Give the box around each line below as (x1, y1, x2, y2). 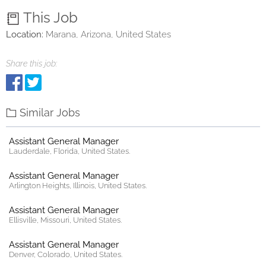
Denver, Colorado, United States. (9, 250, 122, 259)
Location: (6, 29, 43, 40)
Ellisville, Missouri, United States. (9, 216, 122, 224)
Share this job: (6, 59, 57, 68)
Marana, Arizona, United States (46, 29, 171, 40)
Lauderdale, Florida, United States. (9, 147, 130, 156)
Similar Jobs (20, 106, 80, 119)
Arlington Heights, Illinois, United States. (9, 181, 147, 190)
